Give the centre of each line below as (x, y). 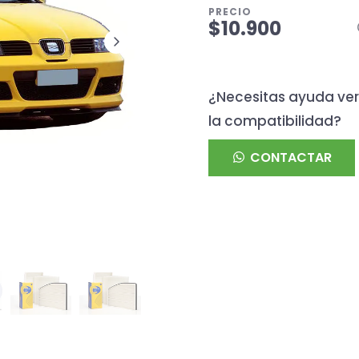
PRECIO (230, 11)
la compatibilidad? (275, 121)
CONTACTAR (290, 158)
